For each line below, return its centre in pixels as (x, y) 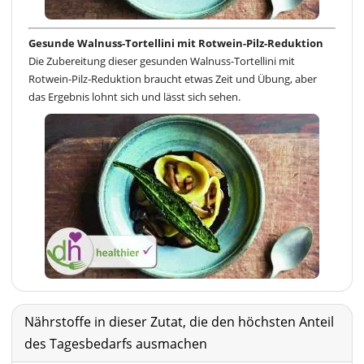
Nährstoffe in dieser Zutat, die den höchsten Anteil (179, 322)
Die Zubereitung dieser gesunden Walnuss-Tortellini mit (162, 61)
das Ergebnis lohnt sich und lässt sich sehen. (134, 97)
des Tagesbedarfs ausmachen (116, 344)
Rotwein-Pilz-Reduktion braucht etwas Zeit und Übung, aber (173, 79)
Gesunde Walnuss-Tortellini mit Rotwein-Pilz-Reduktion (176, 43)
